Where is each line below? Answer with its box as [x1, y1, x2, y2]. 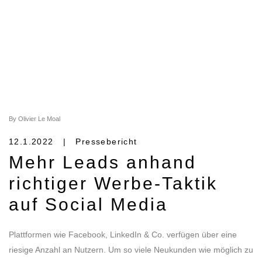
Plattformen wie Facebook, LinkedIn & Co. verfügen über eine [9, 229, 237, 239]
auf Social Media [9, 194, 168, 214]
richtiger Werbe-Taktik [9, 173, 218, 193]
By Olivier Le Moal [9, 115, 60, 122]
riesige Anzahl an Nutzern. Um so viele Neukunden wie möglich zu [9, 244, 253, 254]
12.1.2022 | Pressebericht [9, 136, 137, 146]
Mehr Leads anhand [9, 152, 196, 172]
